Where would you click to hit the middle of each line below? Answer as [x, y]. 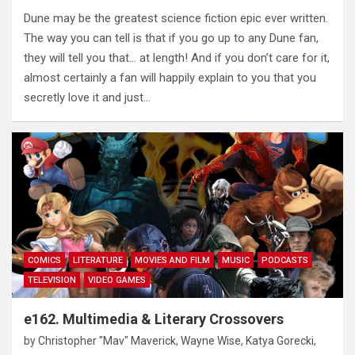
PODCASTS [285, 261]
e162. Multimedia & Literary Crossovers [154, 319]
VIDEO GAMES [117, 281]
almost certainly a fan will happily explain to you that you [170, 78]
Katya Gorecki [280, 341]
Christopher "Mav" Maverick [107, 341]
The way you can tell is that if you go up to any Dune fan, [171, 38]
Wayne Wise [211, 341]
